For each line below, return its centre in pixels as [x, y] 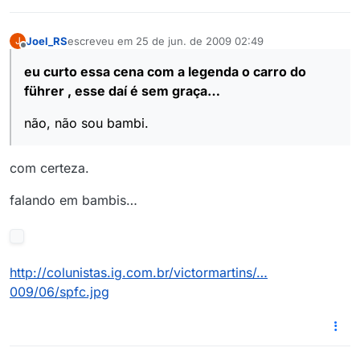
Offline [39, 53]
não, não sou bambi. [86, 123]
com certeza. [49, 168]
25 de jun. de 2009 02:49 [200, 41]
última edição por [109, 48]
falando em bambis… [74, 200]
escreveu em [102, 41]
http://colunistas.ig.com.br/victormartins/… [139, 273]
